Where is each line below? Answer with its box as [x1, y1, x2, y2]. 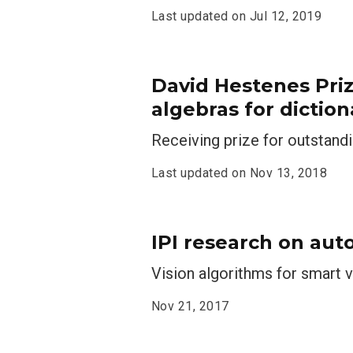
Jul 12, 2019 [249, 9, 322, 24]
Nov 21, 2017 [151, 299, 229, 314]
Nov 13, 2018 [249, 165, 328, 180]
